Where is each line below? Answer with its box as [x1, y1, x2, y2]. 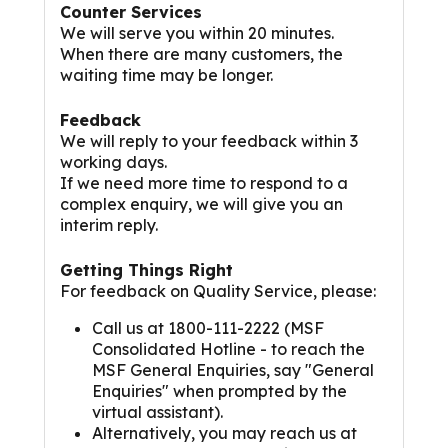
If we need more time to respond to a [60, 173, 348, 194]
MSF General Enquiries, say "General [92, 360, 374, 381]
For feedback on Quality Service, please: [60, 281, 376, 302]
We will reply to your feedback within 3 [60, 131, 358, 152]
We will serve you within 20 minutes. [60, 23, 334, 44]
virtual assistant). [92, 402, 223, 423]
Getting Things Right [60, 260, 233, 281]
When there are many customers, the [60, 44, 343, 65]
